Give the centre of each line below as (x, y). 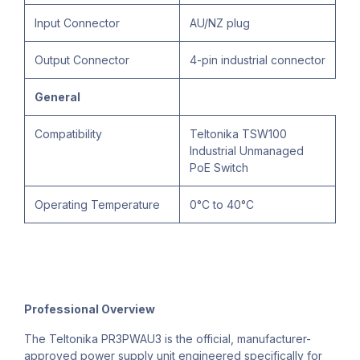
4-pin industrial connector (258, 60)
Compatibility (68, 134)
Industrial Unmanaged (247, 151)
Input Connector (77, 23)
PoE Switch (219, 168)
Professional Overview (90, 309)
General (57, 97)
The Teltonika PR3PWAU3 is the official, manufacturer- (168, 339)
